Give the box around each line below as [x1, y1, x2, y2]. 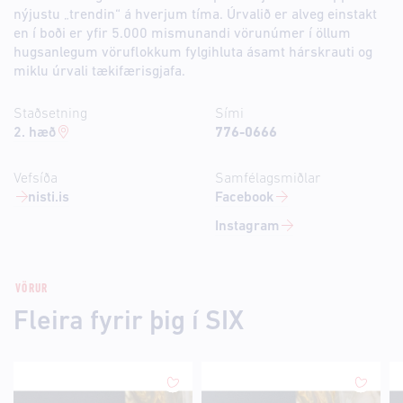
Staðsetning [13, 107, 87, 121]
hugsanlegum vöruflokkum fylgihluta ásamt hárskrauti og [13, 46, 372, 60]
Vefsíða [13, 172, 58, 186]
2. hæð [13, 126, 56, 140]
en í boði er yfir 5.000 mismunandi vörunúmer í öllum [13, 27, 351, 41]
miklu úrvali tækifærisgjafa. [13, 65, 185, 79]
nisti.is [28, 191, 70, 205]
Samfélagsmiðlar [215, 172, 320, 186]
